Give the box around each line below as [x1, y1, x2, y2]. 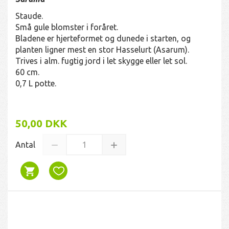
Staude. [15, 11, 43, 20]
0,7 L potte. [15, 78, 56, 88]
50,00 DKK [15, 117, 67, 129]
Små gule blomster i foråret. [15, 22, 118, 32]
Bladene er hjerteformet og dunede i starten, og [15, 33, 191, 43]
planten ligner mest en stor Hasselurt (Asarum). [15, 44, 189, 54]
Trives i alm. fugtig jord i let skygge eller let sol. [15, 56, 187, 65]
